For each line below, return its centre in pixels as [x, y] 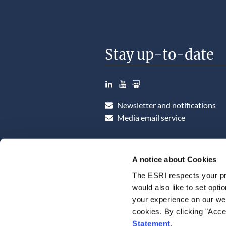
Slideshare [150, 79]
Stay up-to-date [159, 55]
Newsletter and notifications [166, 105]
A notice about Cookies [175, 159]
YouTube [134, 79]
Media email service [151, 117]
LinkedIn [120, 79]
